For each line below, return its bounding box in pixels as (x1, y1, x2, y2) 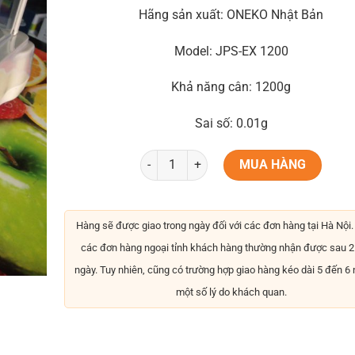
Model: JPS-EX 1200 (174, 43, 288, 59)
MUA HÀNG (239, 157, 306, 172)
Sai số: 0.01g (194, 116, 268, 132)
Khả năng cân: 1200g (171, 79, 291, 95)
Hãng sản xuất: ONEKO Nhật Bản (139, 6, 323, 22)
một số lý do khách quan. (175, 285, 287, 298)
